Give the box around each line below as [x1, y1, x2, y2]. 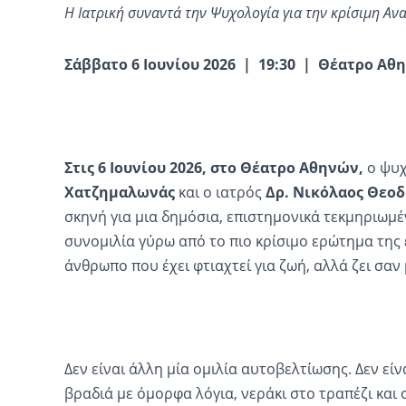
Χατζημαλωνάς [63, 181, 175, 202]
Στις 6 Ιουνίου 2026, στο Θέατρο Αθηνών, [63, 157, 367, 178]
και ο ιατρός [174, 181, 266, 202]
